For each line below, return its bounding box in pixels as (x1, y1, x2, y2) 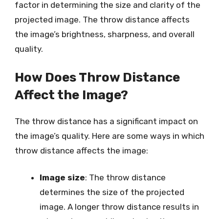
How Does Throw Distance (15, 69, 180, 85)
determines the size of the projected (40, 187, 184, 197)
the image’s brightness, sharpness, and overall (15, 29, 195, 39)
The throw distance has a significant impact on (15, 116, 198, 126)
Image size (40, 173, 85, 182)
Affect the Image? (15, 87, 128, 103)
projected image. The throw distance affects (15, 15, 190, 24)
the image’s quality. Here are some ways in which (15, 131, 204, 141)
